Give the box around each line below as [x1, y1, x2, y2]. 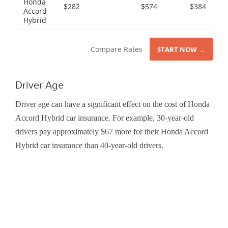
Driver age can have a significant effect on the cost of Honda [15, 100, 210, 109]
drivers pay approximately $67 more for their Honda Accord [15, 127, 208, 136]
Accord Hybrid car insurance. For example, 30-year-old [15, 113, 194, 123]
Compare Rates [91, 44, 142, 54]
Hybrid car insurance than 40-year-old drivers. [15, 141, 163, 150]
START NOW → [157, 45, 205, 54]
